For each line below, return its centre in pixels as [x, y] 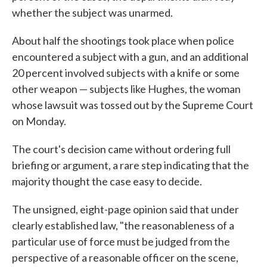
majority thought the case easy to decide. [107, 181]
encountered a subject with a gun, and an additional [130, 57]
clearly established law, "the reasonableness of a [123, 225]
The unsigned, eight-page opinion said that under [125, 209]
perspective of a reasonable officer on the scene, [125, 257]
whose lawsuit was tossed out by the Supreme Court [133, 105]
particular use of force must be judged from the [121, 241]
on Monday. [39, 121]
